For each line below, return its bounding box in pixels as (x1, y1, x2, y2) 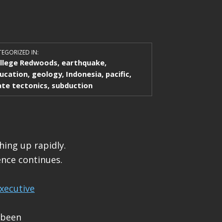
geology (31, 68, 62, 79)
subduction (51, 80, 93, 90)
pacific (105, 68, 129, 79)
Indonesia (65, 68, 102, 79)
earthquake (61, 57, 105, 67)
